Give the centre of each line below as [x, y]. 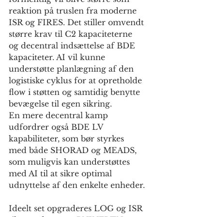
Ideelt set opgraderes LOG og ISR [77, 209]
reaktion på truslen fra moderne [74, 11]
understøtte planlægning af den [72, 69]
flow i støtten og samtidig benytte [76, 92]
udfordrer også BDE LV [57, 127]
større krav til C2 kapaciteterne [72, 34]
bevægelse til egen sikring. [62, 104]
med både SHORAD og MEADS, [74, 150]
